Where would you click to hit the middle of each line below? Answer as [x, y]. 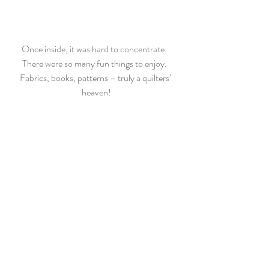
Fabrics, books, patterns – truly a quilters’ [96, 77]
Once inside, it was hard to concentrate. [96, 49]
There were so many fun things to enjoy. [96, 63]
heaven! [96, 92]
